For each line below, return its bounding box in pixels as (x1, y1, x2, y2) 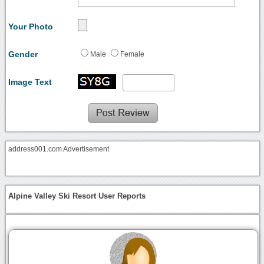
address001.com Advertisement (8, 145, 110, 153)
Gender (8, 49, 38, 59)
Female (120, 50, 145, 58)
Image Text (8, 77, 52, 87)
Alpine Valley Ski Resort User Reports (8, 192, 146, 201)
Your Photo (8, 21, 54, 31)
